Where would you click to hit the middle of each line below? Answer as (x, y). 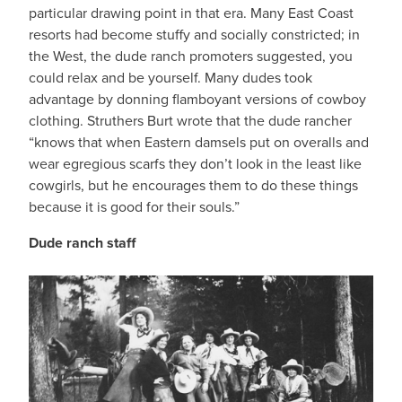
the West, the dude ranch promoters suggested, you (191, 56)
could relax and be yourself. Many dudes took (170, 78)
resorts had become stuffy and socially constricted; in (194, 35)
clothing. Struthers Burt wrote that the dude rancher (190, 121)
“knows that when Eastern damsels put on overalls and (199, 142)
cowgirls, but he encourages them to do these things (193, 185)
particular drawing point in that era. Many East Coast (191, 13)
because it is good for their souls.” (134, 207)
